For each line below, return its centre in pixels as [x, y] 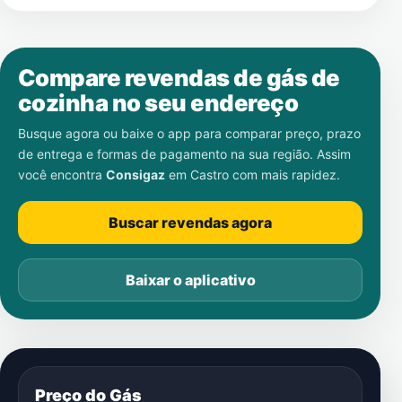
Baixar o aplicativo [190, 280]
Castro [210, 175]
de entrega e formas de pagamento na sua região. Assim [184, 154]
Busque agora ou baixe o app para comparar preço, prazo [189, 133]
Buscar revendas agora [190, 223]
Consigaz [135, 175]
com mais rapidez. [284, 175]
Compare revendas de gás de [179, 78]
